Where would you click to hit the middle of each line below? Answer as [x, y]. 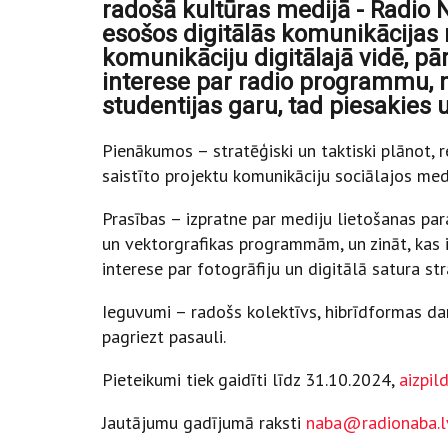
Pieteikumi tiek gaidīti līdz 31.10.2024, [250, 380]
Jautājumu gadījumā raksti [204, 423]
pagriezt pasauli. [164, 337]
